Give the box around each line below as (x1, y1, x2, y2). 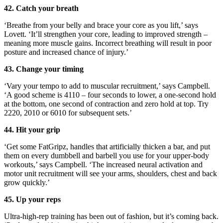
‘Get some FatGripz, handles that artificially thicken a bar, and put (4, 142, 210, 151)
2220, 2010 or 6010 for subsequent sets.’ (4, 109, 132, 117)
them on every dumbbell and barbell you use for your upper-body (4, 151, 209, 160)
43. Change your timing (4, 65, 84, 74)
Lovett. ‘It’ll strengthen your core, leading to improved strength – (4, 30, 208, 39)
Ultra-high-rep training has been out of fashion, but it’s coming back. (4, 212, 219, 221)
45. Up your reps (4, 195, 61, 204)
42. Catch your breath (4, 4, 79, 13)
